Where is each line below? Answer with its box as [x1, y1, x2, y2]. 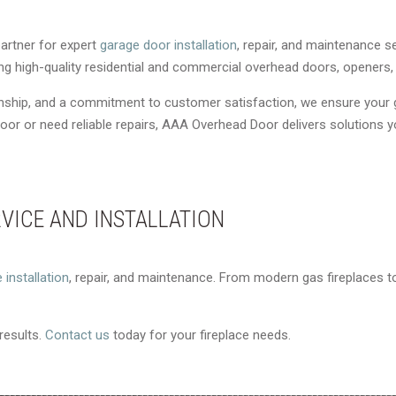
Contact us [45, 327, 110, 343]
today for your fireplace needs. [110, 327, 291, 343]
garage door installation [100, 37, 237, 53]
